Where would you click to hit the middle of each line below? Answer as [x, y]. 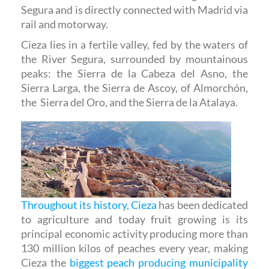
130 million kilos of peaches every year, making [134, 248]
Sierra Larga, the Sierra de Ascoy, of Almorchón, [134, 87]
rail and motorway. [65, 24]
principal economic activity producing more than [134, 234]
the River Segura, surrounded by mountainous [134, 59]
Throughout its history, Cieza [89, 205]
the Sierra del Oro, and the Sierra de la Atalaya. [129, 102]
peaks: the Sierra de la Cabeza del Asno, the [134, 73]
